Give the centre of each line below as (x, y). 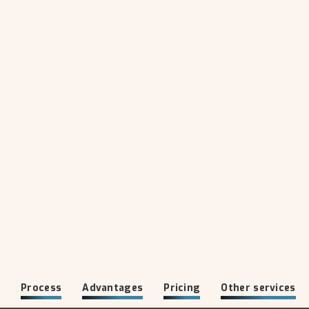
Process (41, 288)
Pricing (182, 288)
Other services (258, 288)
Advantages (113, 288)
